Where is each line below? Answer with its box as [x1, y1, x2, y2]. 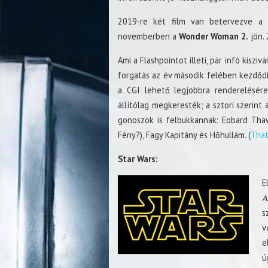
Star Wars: [118, 153, 157, 165]
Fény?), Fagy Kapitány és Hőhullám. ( [118, 129, 251, 141]
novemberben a [118, 30, 179, 42]
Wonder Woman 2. [179, 30, 248, 42]
